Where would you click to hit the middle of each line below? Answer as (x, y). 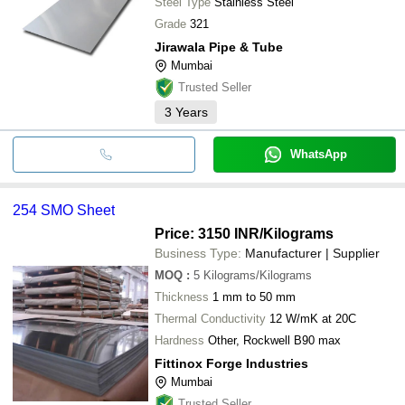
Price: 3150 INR (207, 233)
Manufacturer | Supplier (312, 253)
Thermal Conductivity (210, 318)
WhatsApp (318, 154)
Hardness (179, 340)
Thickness (182, 297)
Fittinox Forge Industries (231, 363)
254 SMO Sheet (64, 210)
